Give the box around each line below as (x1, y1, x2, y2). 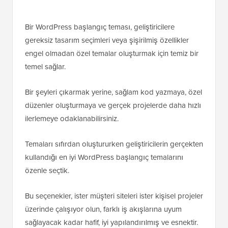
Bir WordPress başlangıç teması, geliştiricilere (25, 21, 175, 33)
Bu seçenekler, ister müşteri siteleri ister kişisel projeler (25, 190, 203, 202)
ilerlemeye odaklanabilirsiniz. (25, 113, 119, 125)
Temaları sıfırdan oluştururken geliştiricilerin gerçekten (25, 138, 203, 150)
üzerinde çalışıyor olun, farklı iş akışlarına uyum (25, 204, 182, 215)
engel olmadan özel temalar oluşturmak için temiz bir (25, 48, 198, 60)
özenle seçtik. (25, 165, 69, 177)
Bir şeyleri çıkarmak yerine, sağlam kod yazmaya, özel (25, 87, 202, 98)
